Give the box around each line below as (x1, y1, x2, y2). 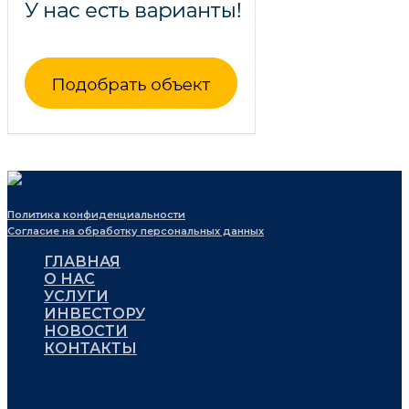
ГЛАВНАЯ (44, 252, 121, 270)
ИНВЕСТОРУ (44, 304, 145, 322)
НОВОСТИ (44, 321, 128, 340)
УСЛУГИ (44, 287, 109, 305)
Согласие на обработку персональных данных (7, 224, 264, 237)
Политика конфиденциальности (7, 207, 185, 221)
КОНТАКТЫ (44, 339, 137, 357)
